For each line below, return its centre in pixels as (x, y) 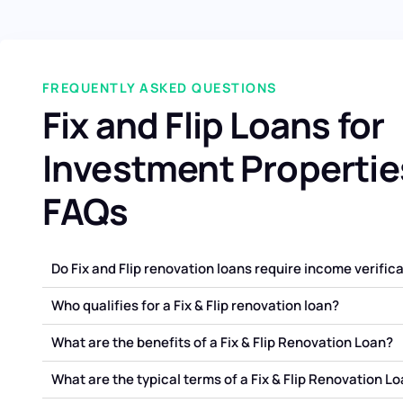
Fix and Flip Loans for (213, 124)
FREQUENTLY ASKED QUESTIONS (159, 87)
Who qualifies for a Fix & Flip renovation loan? (195, 305)
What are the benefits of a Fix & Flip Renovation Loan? (222, 342)
